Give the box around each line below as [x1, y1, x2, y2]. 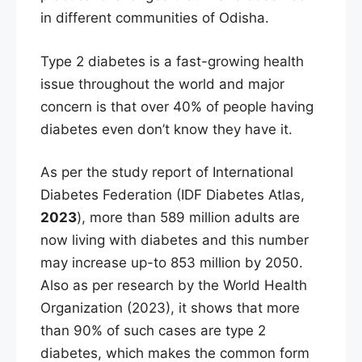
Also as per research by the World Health [40, 277, 307, 294]
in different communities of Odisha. [40, 10, 269, 27]
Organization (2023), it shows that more [40, 300, 300, 317]
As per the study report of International [40, 164, 293, 181]
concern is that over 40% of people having [40, 98, 314, 115]
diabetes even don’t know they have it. [40, 120, 293, 137]
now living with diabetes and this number [40, 232, 309, 249]
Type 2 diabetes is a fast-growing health [40, 53, 304, 69]
